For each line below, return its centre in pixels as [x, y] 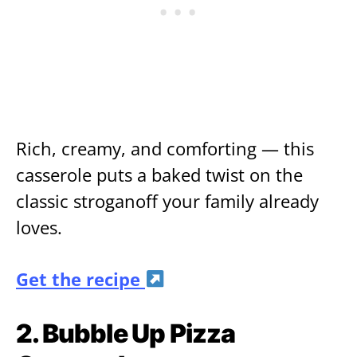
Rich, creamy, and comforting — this [165, 148]
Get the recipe [80, 279]
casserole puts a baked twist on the [159, 175]
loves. [39, 227]
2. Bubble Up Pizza [126, 333]
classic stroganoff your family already [167, 201]
